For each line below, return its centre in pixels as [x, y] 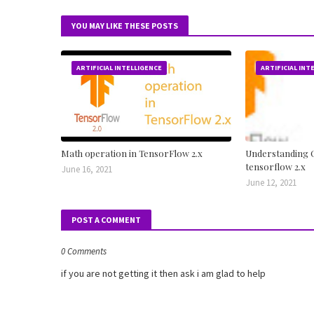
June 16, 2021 [87, 169]
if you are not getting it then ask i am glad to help [163, 273]
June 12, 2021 [272, 183]
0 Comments [84, 251]
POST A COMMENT [106, 220]
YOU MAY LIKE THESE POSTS [125, 26]
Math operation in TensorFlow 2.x [132, 153]
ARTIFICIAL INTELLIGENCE [119, 68]
